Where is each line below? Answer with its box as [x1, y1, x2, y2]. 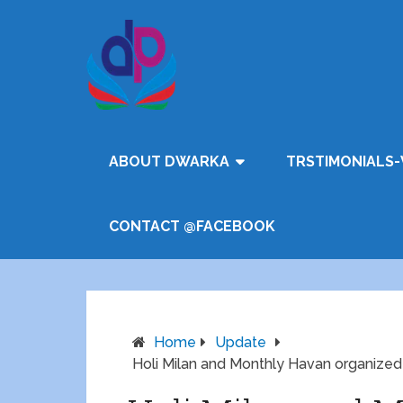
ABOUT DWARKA [109, 153, 229, 170]
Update [215, 334, 266, 351]
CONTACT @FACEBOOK [109, 218, 275, 235]
